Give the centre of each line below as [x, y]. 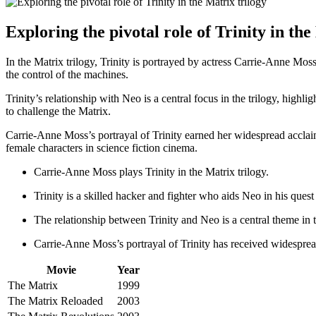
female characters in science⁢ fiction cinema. [102, 148]
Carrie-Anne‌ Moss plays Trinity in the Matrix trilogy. [151, 172]
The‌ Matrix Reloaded [55, 301]
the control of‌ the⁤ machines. [67, 75]
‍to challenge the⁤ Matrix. [58, 111]
